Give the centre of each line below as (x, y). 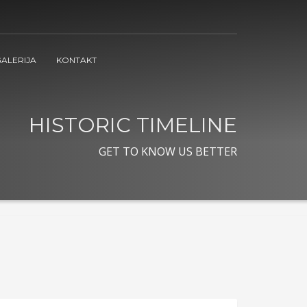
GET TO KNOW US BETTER (168, 151)
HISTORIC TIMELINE (133, 125)
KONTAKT (76, 60)
